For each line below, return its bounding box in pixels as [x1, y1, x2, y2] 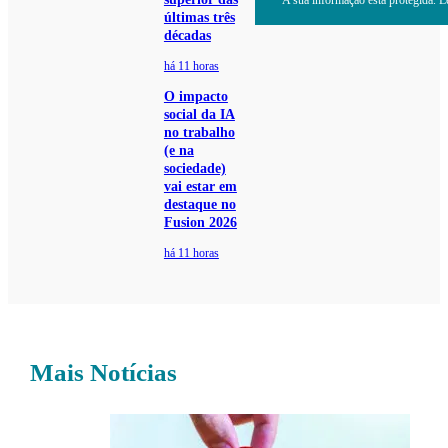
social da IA [163, 107, 235, 123]
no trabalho [163, 125, 235, 141]
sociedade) [163, 161, 226, 177]
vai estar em [163, 179, 237, 195]
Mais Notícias [30, 359, 178, 387]
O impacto [163, 89, 228, 105]
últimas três [163, 10, 235, 26]
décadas [163, 28, 211, 44]
